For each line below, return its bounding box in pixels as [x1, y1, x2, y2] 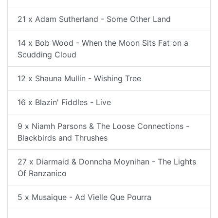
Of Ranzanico [18, 168, 67, 178]
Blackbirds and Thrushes [18, 133, 108, 143]
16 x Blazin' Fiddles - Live [18, 97, 111, 107]
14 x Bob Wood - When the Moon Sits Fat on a [18, 38, 188, 48]
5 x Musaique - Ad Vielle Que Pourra [18, 192, 151, 202]
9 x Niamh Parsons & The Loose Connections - [18, 121, 189, 131]
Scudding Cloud [18, 50, 76, 59]
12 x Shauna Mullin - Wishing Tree [18, 73, 141, 83]
